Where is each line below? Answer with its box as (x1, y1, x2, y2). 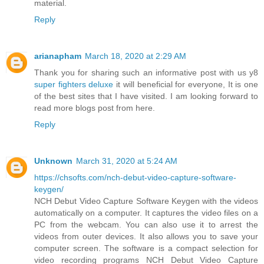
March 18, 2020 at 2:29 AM (85, 51, 186, 61)
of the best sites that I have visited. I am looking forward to (34, 91, 258, 101)
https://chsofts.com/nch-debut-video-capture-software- (34, 172, 236, 182)
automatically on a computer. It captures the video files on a (34, 207, 258, 217)
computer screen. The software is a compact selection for (34, 243, 258, 253)
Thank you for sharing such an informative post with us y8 (34, 67, 258, 77)
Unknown (34, 156, 72, 166)
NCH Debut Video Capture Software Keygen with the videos (34, 196, 258, 206)
